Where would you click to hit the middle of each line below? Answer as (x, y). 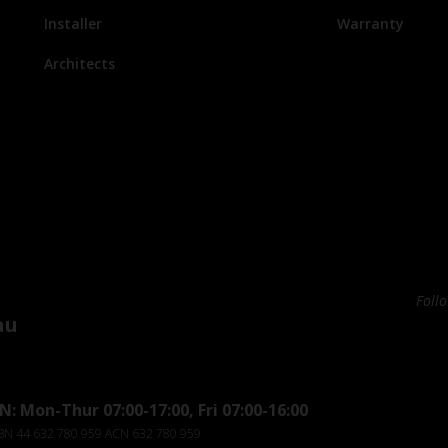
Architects (79, 63)
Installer (73, 23)
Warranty (370, 23)
